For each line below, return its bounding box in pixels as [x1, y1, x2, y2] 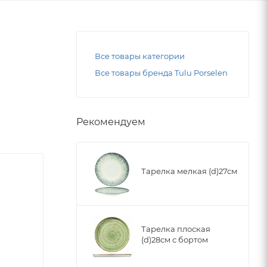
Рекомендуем [76, 116, 145, 128]
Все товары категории [95, 51, 185, 61]
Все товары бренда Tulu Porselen [95, 67, 228, 77]
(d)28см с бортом [141, 234, 208, 244]
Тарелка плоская [141, 223, 210, 234]
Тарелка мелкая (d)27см [141, 166, 237, 176]
